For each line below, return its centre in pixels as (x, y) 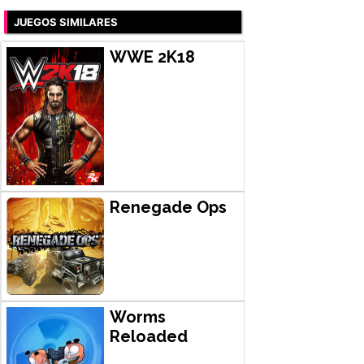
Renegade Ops (168, 208)
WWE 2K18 (152, 56)
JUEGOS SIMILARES (66, 22)
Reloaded (148, 336)
